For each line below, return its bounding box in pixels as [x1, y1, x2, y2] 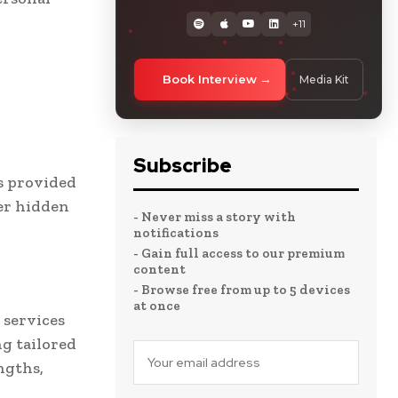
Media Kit [299, 72, 349, 86]
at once [133, 297, 180, 314]
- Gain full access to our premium [133, 244, 345, 261]
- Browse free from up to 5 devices [133, 281, 350, 298]
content [133, 260, 186, 277]
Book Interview [163, 71, 257, 86]
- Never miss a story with [133, 208, 296, 225]
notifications [133, 224, 219, 241]
